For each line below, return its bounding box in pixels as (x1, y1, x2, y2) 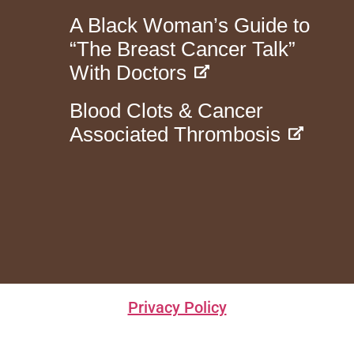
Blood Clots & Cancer (70, 98, 264, 122)
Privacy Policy (127, 297, 227, 317)
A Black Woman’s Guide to (70, 13, 311, 37)
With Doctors (70, 60, 187, 85)
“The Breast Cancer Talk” (70, 36, 296, 61)
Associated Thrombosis (70, 122, 281, 146)
